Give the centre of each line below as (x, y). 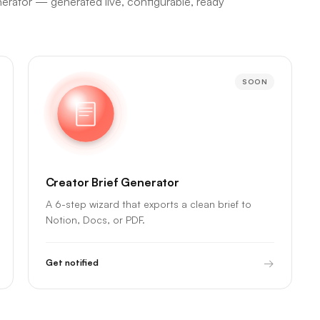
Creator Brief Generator (112, 182)
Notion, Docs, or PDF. (95, 220)
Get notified (72, 262)
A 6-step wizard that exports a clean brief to (148, 204)
